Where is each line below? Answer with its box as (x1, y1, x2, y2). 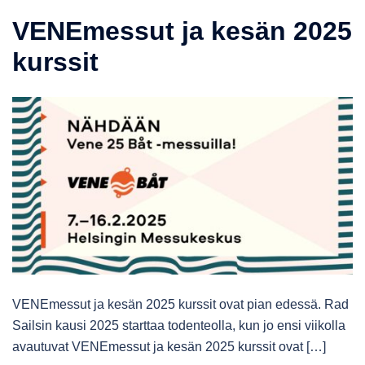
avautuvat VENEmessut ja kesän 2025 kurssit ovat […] (12, 340, 326, 354)
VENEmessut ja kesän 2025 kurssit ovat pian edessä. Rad (12, 297, 349, 312)
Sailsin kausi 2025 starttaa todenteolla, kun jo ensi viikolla (12, 319, 345, 333)
